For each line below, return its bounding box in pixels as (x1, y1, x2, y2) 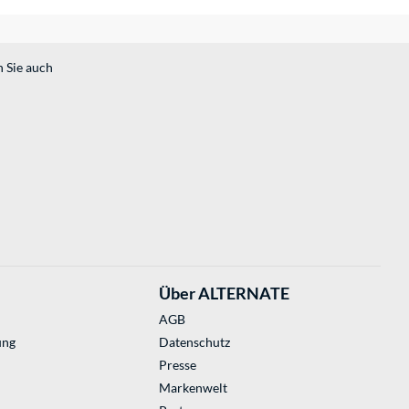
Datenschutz (158, 334, 230, 351)
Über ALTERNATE (158, 283, 289, 304)
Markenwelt (158, 380, 227, 396)
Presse (158, 357, 196, 373)
